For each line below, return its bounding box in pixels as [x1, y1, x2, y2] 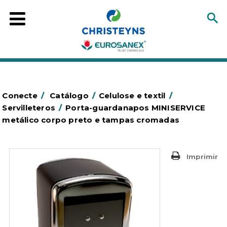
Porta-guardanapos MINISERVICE [65, 103, 206, 112]
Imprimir [186, 152, 218, 161]
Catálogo [50, 91, 89, 100]
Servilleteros [2, 103, 56, 112]
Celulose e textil [99, 91, 166, 100]
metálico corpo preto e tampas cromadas [2, 115, 180, 125]
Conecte [2, 91, 37, 100]
